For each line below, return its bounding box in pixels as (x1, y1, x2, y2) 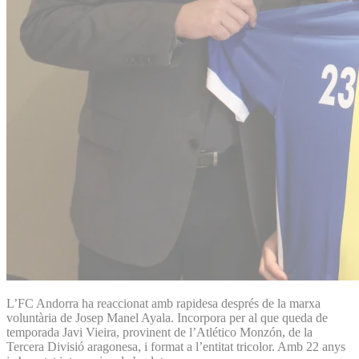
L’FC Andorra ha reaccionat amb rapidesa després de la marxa (6, 296, 321, 310)
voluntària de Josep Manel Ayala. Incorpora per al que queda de (6, 310, 328, 325)
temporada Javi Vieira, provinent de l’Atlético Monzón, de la (6, 325, 313, 339)
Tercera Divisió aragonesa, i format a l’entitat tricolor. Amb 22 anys (6, 339, 345, 353)
